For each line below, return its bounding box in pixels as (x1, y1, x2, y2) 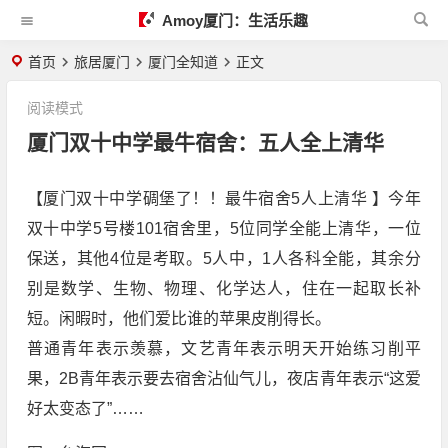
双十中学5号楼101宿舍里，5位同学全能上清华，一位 (26, 220, 421, 237)
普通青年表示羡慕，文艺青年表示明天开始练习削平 (26, 340, 421, 357)
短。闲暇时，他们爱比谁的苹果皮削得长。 (26, 310, 331, 327)
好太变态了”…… (26, 400, 144, 417)
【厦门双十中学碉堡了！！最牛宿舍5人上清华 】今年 (26, 190, 421, 207)
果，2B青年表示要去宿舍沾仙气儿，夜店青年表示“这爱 (26, 370, 421, 387)
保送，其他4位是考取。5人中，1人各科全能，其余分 (26, 250, 421, 267)
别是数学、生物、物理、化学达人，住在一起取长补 (26, 280, 421, 297)
